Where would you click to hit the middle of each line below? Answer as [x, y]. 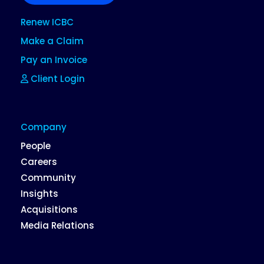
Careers [39, 161]
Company [44, 127]
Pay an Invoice [54, 60]
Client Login [57, 78]
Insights [39, 193]
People [36, 146]
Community [48, 177]
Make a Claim [52, 41]
